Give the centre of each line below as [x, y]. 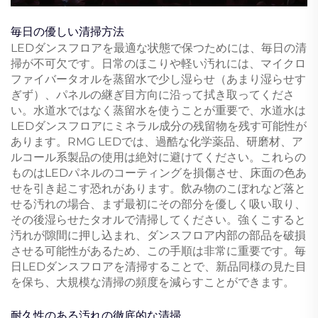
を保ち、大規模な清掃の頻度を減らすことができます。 [153, 282]
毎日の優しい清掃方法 [67, 31]
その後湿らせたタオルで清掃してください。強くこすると [158, 219]
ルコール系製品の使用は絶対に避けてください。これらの [158, 157]
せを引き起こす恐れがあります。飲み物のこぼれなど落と [158, 188]
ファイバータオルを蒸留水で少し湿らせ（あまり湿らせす [158, 79]
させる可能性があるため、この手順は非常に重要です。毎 [158, 251]
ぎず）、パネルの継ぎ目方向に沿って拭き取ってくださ [153, 94]
